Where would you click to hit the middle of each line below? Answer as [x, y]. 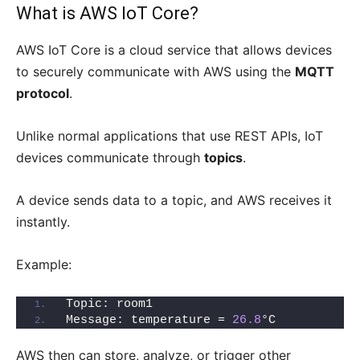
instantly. [43, 222]
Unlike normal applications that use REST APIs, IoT [170, 136]
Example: [44, 265]
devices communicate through [110, 158]
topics [223, 158]
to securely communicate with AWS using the [155, 72]
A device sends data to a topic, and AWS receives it [174, 200]
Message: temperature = [149, 321]
